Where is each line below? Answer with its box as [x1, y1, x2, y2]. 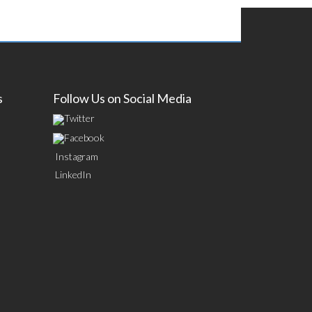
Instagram [55, 150, 98, 163]
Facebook [64, 131, 104, 143]
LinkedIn [55, 169, 91, 181]
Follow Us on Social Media [53, 91, 192, 106]
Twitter [64, 112, 95, 124]
